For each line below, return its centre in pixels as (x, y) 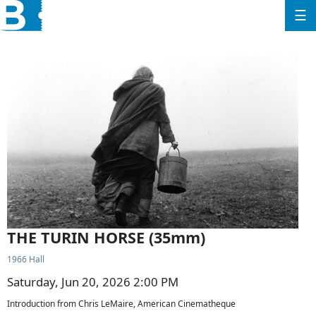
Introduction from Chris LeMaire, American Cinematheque (121, 304)
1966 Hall (26, 260)
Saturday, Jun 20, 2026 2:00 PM (93, 282)
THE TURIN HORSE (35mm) (106, 238)
